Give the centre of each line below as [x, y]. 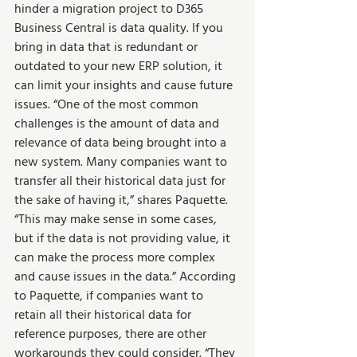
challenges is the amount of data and [118, 124]
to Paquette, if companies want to [110, 296]
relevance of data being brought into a [122, 143]
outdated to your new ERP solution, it [120, 67]
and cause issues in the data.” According [127, 277]
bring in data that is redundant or [108, 47]
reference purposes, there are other [112, 334]
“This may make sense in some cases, [117, 220]
